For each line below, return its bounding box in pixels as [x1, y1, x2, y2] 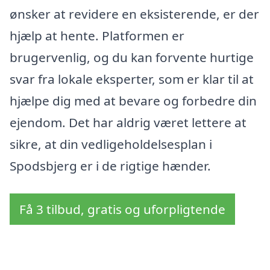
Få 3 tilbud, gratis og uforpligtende [19, 201, 225, 218]
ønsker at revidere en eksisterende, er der [10, 5, 259, 23]
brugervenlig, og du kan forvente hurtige [10, 49, 254, 66]
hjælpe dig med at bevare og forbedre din [10, 92, 257, 110]
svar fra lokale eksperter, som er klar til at [10, 71, 254, 88]
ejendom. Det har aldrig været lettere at [10, 114, 246, 131]
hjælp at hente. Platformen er [10, 27, 184, 45]
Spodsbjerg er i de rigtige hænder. [10, 157, 211, 175]
